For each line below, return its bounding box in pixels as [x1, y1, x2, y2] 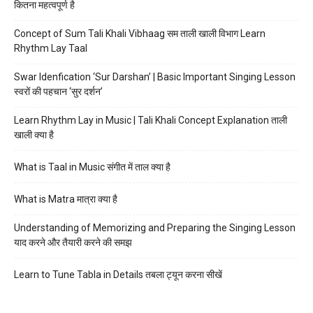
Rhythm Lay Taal [14, 43, 87, 54]
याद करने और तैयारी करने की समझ [14, 237, 132, 249]
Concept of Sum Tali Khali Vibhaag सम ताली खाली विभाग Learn [14, 28, 265, 40]
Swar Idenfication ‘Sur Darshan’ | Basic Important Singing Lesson [14, 71, 296, 83]
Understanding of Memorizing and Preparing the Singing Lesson [14, 222, 296, 234]
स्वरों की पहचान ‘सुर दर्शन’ [14, 86, 103, 98]
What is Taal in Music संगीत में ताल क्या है [14, 161, 170, 173]
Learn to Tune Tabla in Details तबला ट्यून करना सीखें [14, 269, 222, 281]
